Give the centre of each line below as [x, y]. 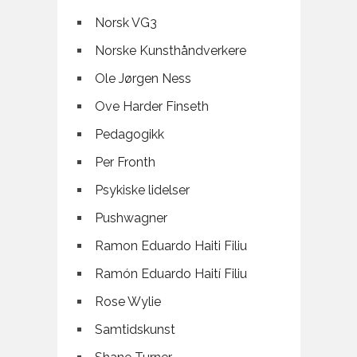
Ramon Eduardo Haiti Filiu [171, 246]
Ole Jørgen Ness [143, 79]
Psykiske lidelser [142, 190]
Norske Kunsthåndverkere [170, 51]
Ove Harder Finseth [151, 107]
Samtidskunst [135, 330]
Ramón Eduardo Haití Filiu [171, 274]
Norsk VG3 [126, 23]
